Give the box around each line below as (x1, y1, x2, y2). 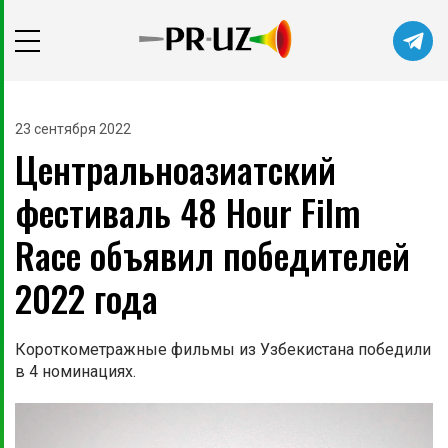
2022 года (15, 271, 158, 325)
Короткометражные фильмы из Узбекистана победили (15, 340, 431, 360)
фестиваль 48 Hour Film (15, 185, 361, 239)
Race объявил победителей (15, 228, 410, 282)
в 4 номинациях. (15, 362, 136, 382)
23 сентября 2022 (15, 121, 131, 138)
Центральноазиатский (15, 142, 336, 196)
